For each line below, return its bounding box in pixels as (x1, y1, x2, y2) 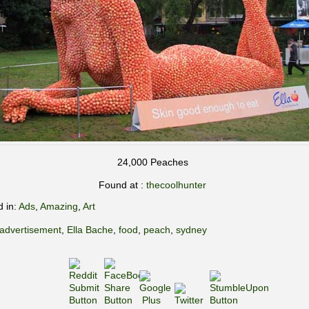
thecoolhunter (146, 179, 206, 190)
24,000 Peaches (117, 157, 188, 168)
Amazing (40, 201, 78, 212)
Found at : (99, 179, 146, 190)
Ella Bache (67, 224, 113, 235)
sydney (176, 224, 207, 235)
